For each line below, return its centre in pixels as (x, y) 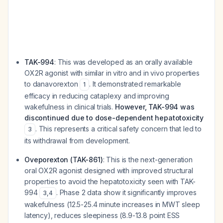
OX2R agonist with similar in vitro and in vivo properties (112, 73)
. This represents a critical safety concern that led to (118, 129)
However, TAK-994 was (155, 107)
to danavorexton (52, 84)
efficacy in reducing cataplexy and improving (97, 96)
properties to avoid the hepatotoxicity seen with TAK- (110, 181)
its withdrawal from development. (77, 141)
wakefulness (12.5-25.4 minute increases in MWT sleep (112, 204)
